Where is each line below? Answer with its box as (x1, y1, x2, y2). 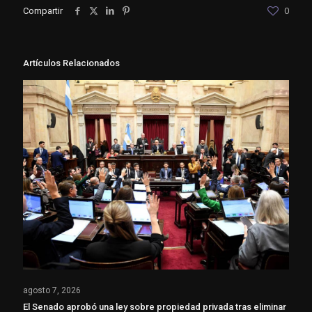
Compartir (23, 6, 63, 17)
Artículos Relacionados (23, 58, 120, 69)
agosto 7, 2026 (23, 286, 81, 296)
